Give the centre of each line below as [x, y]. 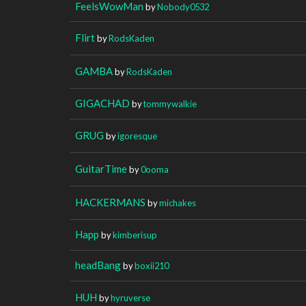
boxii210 [152, 265]
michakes [178, 203]
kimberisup [135, 235]
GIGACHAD [102, 103]
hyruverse [130, 297]
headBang [98, 265]
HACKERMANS [110, 202]
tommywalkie [170, 103]
